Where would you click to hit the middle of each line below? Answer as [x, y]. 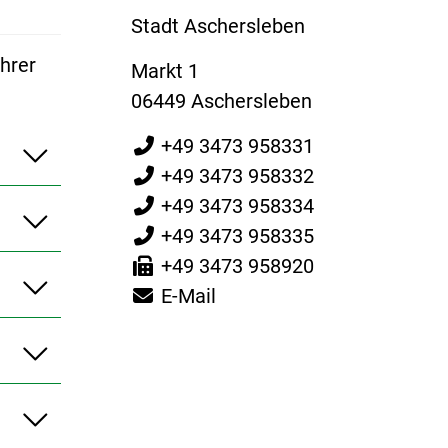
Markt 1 [164, 70]
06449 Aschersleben [221, 100]
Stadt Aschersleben [217, 25]
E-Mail [188, 295]
